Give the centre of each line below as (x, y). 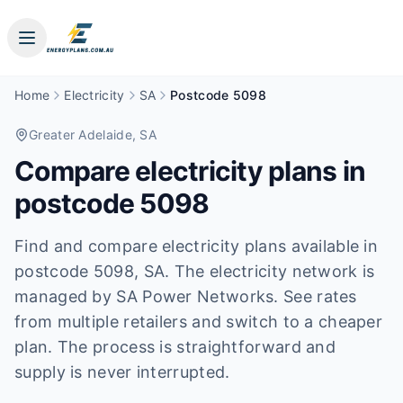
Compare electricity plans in (190, 171)
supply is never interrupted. (122, 372)
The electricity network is (272, 271)
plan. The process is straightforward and (175, 347)
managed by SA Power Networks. (147, 296)
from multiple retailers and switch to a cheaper (199, 322)
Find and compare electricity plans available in (197, 246)
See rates (320, 296)
